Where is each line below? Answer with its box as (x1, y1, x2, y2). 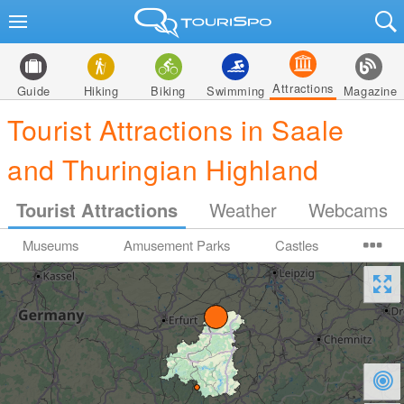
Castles (275, 235, 318, 254)
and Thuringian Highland (7, 149, 319, 188)
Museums (23, 235, 78, 254)
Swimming (206, 82, 265, 99)
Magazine (343, 82, 398, 99)
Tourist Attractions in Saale (7, 109, 344, 149)
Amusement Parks (124, 235, 230, 254)
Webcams (308, 197, 389, 223)
